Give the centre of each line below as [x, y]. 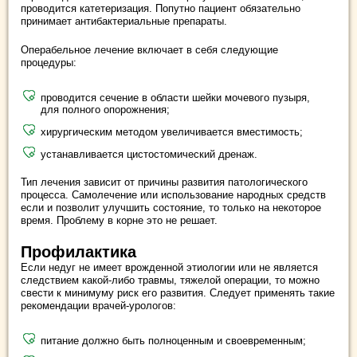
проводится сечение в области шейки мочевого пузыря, [175, 98]
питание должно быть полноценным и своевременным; [173, 341]
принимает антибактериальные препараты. [124, 21]
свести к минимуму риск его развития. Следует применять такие [178, 293]
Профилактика [78, 252]
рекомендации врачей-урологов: [98, 306]
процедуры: [49, 63]
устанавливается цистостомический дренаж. [149, 154]
